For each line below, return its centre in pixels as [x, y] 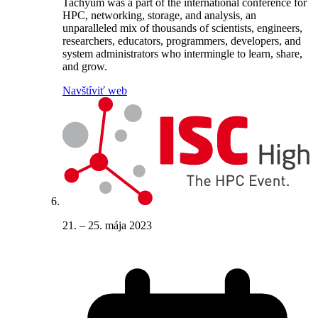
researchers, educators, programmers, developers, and [182, 41]
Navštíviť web [95, 91]
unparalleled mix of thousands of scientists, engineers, [182, 28]
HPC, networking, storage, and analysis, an [159, 16]
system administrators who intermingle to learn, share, [182, 54]
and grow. [85, 67]
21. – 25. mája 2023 [107, 226]
